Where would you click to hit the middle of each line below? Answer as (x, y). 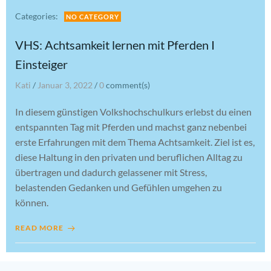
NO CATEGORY (93, 17)
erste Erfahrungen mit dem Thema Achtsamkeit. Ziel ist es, (135, 142)
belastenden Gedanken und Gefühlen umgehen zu (119, 187)
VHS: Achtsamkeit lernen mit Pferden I (115, 45)
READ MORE (39, 228)
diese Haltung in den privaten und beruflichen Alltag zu (129, 157)
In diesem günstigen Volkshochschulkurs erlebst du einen (133, 112)
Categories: (37, 16)
